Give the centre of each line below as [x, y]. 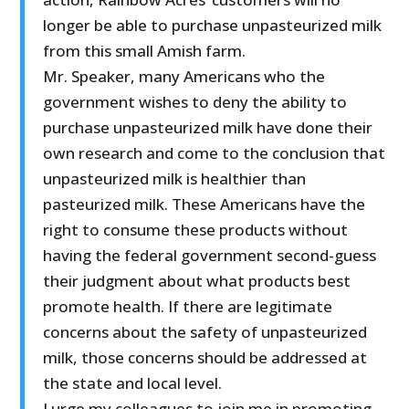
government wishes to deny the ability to [195, 102]
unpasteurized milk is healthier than [175, 179]
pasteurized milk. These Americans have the [204, 204]
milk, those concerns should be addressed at [205, 358]
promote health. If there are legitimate [188, 307]
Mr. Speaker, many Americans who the [184, 77]
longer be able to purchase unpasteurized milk [213, 26]
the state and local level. [133, 383]
